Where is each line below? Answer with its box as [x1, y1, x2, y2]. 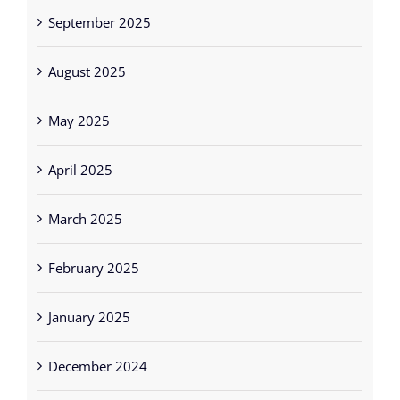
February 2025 [47, 244, 139, 262]
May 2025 [47, 96, 110, 115]
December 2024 [47, 342, 147, 361]
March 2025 [47, 195, 122, 213]
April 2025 [47, 146, 112, 164]
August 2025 [47, 47, 126, 66]
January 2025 [47, 293, 130, 312]
